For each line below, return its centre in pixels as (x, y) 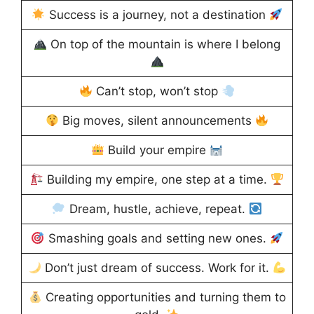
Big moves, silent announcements (157, 121)
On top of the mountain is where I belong (164, 45)
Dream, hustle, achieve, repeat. (157, 209)
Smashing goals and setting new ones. (157, 239)
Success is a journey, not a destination (157, 15)
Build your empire (157, 150)
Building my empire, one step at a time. (157, 180)
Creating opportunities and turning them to (164, 298)
